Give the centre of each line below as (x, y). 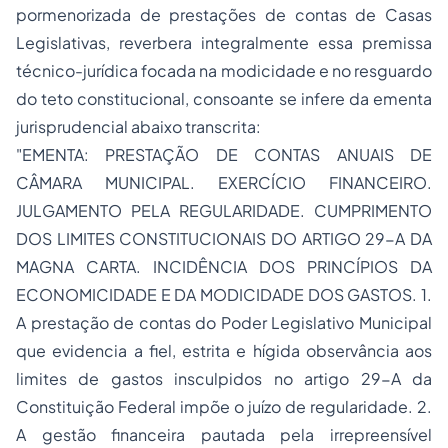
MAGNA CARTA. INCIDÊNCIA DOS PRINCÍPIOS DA (224, 266)
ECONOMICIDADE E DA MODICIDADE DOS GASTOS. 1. (224, 294)
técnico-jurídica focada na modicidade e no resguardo (224, 70)
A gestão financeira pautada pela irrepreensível (224, 434)
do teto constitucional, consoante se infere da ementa (224, 98)
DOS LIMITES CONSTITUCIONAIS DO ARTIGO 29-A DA (224, 238)
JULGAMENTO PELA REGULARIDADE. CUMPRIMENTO (224, 210)
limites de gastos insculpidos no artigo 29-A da (224, 378)
